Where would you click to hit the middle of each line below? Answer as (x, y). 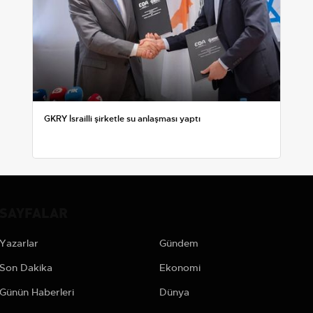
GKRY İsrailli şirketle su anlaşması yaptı (122, 118)
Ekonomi (180, 267)
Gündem (179, 243)
